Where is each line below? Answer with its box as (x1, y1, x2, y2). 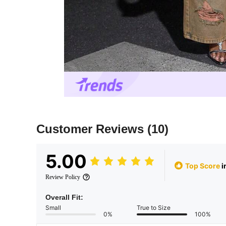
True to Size (137, 204, 171, 212)
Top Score (185, 161, 220, 170)
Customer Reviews (36, 122, 147, 136)
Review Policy (45, 174, 80, 181)
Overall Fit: (45, 193, 83, 202)
